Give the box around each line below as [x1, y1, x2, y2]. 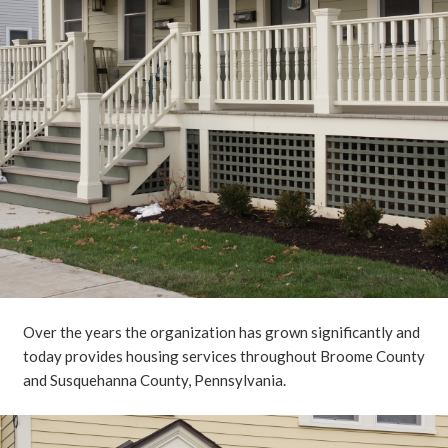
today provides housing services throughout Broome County [22, 347, 425, 366]
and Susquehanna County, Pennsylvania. [22, 371, 286, 390]
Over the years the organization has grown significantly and [22, 323, 420, 342]
